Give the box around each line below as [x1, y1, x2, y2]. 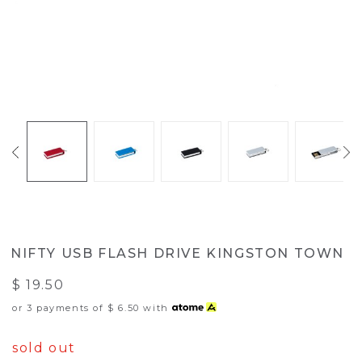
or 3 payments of [12, 302, 108, 314]
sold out [12, 340, 76, 356]
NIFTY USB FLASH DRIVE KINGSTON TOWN [11, 246, 344, 261]
